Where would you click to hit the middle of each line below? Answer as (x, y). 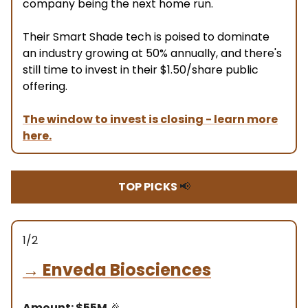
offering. (45, 86)
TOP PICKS (148, 186)
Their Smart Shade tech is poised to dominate (146, 36)
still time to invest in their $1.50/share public (141, 69)
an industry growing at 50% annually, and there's (152, 53)
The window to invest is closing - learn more (150, 119)
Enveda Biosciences (127, 269)
